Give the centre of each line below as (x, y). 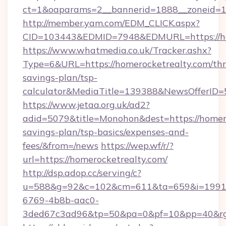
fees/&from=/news (61, 146)
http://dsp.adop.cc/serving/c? (82, 173)
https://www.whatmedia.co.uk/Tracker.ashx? (117, 50)
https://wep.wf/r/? (137, 146)
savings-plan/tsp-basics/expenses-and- (106, 132)
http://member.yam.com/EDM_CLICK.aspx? (111, 23)
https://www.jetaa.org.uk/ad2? (86, 105)
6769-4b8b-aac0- (61, 200)
